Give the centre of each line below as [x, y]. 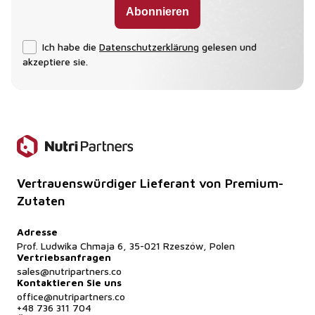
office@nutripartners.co [71, 296]
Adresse [37, 232]
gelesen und [228, 47]
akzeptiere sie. [55, 62]
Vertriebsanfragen [64, 257]
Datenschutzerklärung [149, 47]
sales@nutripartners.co [69, 271]
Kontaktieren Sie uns [69, 282]
